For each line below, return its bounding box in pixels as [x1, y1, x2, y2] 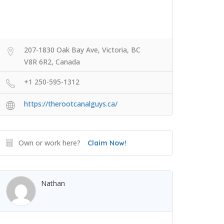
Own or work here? [18, 138, 80, 148]
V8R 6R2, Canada [24, 57, 80, 67]
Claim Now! [87, 138, 126, 148]
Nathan [41, 178, 65, 188]
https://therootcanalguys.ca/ [24, 99, 117, 109]
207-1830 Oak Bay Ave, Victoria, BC [24, 45, 140, 55]
